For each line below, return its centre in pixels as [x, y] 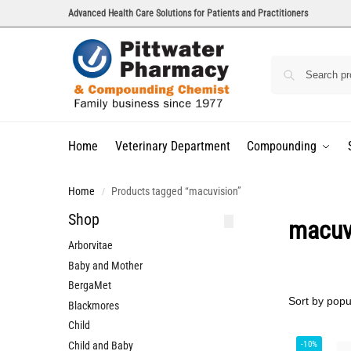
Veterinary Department [172, 146]
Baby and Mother [105, 265]
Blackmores [94, 305]
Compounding [282, 146]
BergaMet [90, 286]
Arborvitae [90, 245]
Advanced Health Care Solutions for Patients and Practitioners [188, 13]
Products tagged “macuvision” [177, 191]
